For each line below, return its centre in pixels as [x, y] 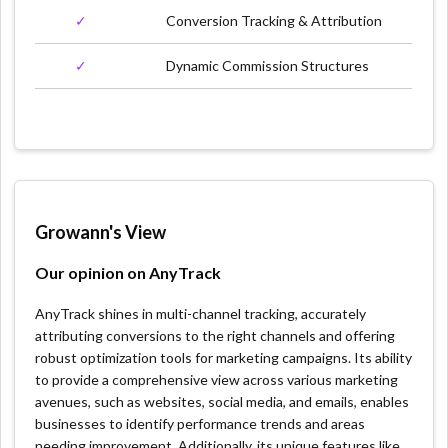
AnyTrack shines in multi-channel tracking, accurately [201, 313]
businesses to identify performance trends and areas [200, 423]
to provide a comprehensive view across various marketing [217, 379]
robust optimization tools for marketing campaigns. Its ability [224, 357]
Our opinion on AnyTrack [128, 272]
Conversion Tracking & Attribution [274, 20]
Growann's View [101, 231]
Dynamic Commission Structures [268, 65]
